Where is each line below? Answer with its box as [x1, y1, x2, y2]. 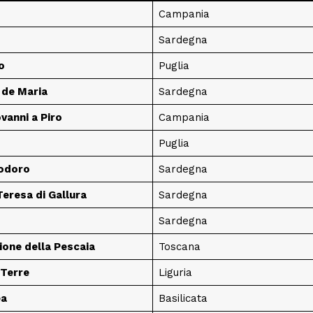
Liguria [158, 265, 192, 279]
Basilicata [158, 291, 208, 305]
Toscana [158, 240, 201, 253]
